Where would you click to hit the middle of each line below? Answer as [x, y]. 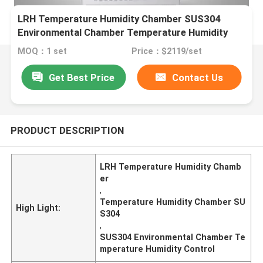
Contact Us [198, 77]
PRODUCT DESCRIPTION [67, 130]
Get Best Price [82, 77]
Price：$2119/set [166, 51]
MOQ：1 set [43, 51]
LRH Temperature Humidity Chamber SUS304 [120, 19]
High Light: [38, 208]
